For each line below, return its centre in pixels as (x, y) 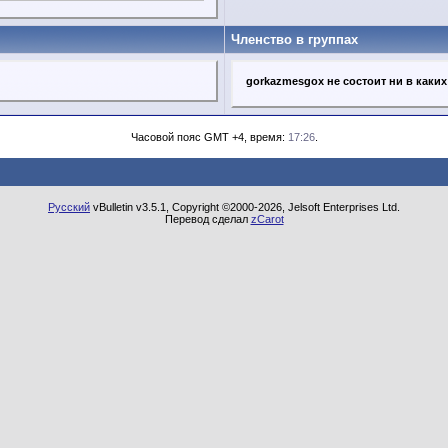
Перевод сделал (207, 219)
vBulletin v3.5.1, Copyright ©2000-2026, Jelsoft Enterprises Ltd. (245, 207)
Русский (69, 207)
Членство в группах (294, 39)
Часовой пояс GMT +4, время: (209, 137)
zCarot (267, 219)
